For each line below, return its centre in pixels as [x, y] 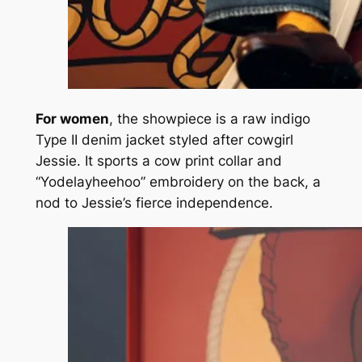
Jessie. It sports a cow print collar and [158, 161]
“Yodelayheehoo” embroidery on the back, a [178, 182]
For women [72, 119]
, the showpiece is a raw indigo [209, 119]
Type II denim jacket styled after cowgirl [164, 140]
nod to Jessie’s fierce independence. [154, 203]
